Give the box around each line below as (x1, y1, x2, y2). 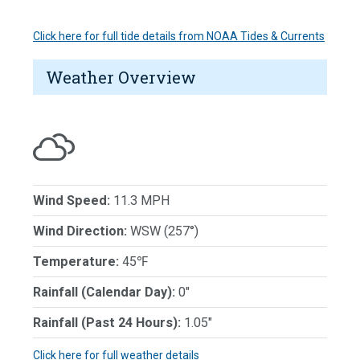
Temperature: (33, 254, 119, 270)
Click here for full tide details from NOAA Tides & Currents (33, 30, 325, 43)
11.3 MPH (110, 193, 170, 209)
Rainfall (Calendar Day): (33, 284, 175, 301)
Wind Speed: (33, 193, 110, 209)
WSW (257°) (127, 223, 198, 239)
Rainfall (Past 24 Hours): (33, 315, 181, 331)
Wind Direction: (33, 223, 127, 239)
